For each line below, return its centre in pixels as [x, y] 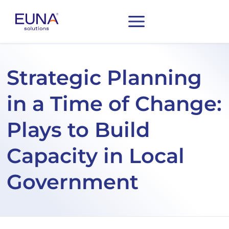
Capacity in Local [96, 155]
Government [73, 181]
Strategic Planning [105, 77]
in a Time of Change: [114, 103]
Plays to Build [78, 129]
